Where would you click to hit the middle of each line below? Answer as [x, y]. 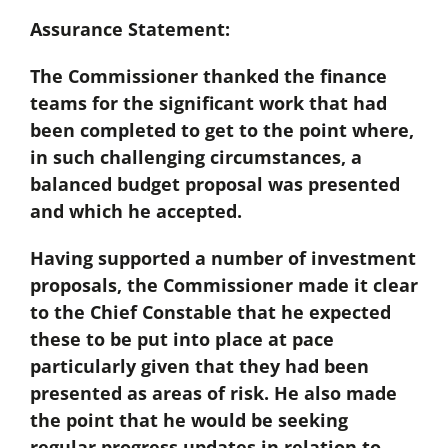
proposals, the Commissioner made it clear [223, 285]
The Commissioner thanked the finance [208, 76]
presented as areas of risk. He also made [213, 393]
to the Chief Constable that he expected [210, 312]
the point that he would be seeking [188, 420]
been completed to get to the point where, [221, 130]
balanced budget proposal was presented [214, 184]
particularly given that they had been [199, 366]
